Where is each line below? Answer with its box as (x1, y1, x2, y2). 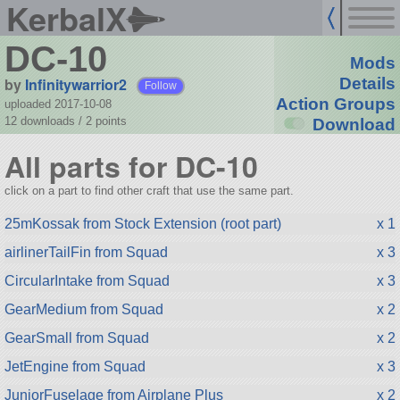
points (95, 113, 127, 128)
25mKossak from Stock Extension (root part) (4, 215, 281, 231)
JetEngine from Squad (4, 358, 146, 374)
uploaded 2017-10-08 (4, 96, 112, 111)
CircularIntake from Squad (4, 272, 170, 288)
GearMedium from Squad (4, 301, 163, 317)
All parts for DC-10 (4, 146, 258, 187)
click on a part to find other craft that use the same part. (4, 183, 294, 197)
